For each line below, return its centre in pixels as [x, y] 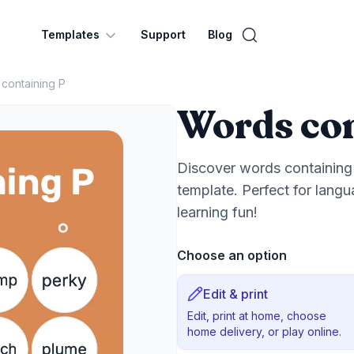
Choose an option [232, 255]
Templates [70, 34]
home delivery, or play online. [264, 331]
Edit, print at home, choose [257, 316]
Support [163, 34]
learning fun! [217, 212]
